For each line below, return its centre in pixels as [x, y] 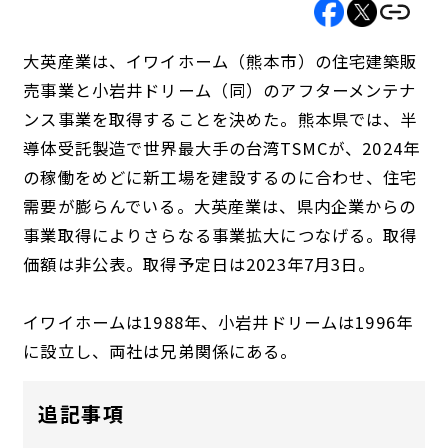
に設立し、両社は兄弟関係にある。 [160, 351]
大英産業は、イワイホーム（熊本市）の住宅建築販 [220, 61]
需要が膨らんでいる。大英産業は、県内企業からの [220, 206]
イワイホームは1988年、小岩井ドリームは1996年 [218, 322]
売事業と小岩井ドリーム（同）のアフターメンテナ [220, 90]
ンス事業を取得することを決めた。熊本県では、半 [220, 119]
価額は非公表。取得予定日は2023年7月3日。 [199, 264]
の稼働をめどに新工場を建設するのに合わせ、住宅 [220, 177]
